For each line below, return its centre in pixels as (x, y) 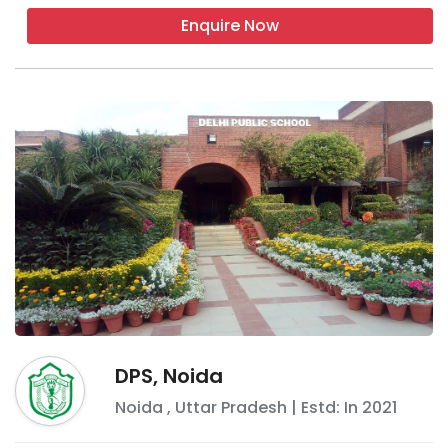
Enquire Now (230, 25)
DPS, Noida (169, 375)
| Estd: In (324, 407)
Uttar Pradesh (231, 407)
